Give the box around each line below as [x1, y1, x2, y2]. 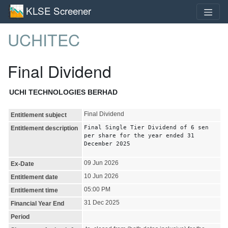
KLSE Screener [26, 3, 91, 17]
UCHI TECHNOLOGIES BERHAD [9, 88, 118, 96]
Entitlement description [11, 124, 78, 132]
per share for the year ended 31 [84, 132, 194, 138]
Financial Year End [11, 199, 64, 207]
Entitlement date [11, 173, 58, 181]
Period [11, 213, 30, 220]
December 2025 [84, 140, 130, 147]
